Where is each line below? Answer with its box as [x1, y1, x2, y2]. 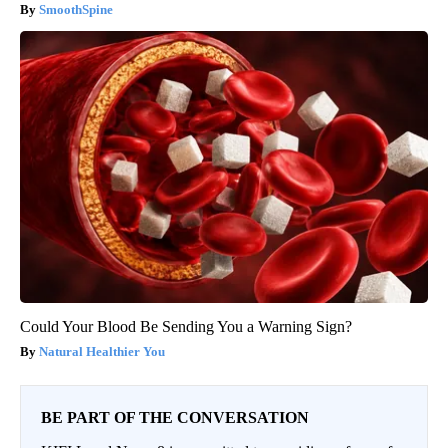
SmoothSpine [39, 2, 113, 18]
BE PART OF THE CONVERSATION [41, 409, 309, 427]
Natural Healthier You [39, 344, 165, 360]
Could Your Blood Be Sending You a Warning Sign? [20, 318, 352, 336]
